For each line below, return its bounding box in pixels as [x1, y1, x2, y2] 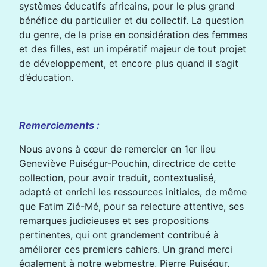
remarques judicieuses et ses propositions [19, 215, 209, 226]
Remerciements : [19, 119, 100, 131]
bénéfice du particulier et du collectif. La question [19, 14, 244, 26]
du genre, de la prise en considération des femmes [19, 29, 247, 41]
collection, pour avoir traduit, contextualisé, [19, 172, 216, 184]
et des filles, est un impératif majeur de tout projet [19, 43, 246, 55]
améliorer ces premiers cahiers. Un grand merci [19, 243, 232, 255]
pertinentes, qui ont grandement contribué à [19, 229, 219, 241]
